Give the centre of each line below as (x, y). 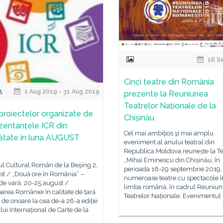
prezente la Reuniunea (166, 94)
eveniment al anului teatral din (169, 142)
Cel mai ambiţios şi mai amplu (169, 133)
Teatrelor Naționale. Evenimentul (172, 196)
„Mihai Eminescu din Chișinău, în (172, 160)
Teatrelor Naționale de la (170, 106)
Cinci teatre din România (169, 82)
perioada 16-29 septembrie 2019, (173, 169)
